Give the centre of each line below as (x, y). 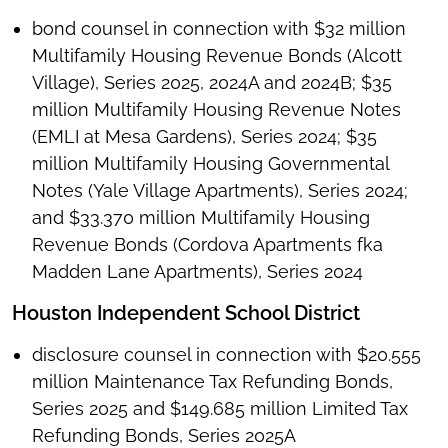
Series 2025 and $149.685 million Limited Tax (220, 409)
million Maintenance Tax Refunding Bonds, (212, 382)
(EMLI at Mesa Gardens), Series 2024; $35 (204, 137)
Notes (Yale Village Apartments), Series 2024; (220, 191)
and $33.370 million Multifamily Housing (201, 218)
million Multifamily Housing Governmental (210, 164)
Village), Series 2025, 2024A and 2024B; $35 (212, 83)
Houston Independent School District (186, 313)
